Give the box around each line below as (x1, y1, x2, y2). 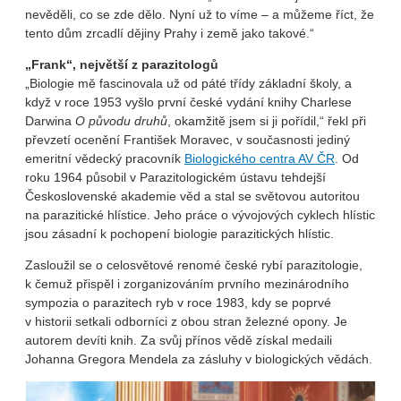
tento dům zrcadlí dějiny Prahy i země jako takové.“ (25, 25, 314, 40)
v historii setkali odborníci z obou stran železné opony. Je (25, 313, 347, 328)
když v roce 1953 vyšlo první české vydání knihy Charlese (25, 94, 352, 109)
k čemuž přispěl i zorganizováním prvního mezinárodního (25, 276, 349, 291)
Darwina (25, 113, 75, 128)
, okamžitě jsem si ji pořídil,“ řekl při (167, 113, 366, 128)
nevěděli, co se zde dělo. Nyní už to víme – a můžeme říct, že (25, 6, 374, 21)
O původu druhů (75, 113, 167, 128)
